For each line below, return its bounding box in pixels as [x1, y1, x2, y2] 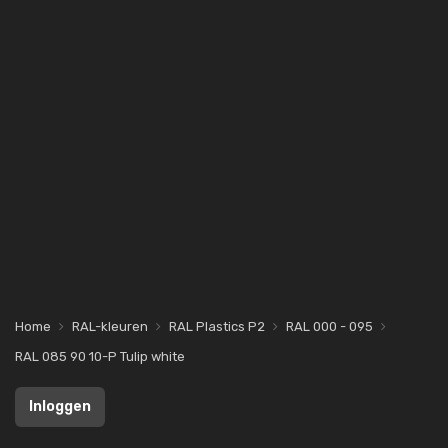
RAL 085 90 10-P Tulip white [15, 349, 185, 364]
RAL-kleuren [72, 319, 148, 334]
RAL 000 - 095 [286, 319, 373, 334]
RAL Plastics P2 [169, 319, 265, 334]
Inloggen [29, 398, 91, 415]
